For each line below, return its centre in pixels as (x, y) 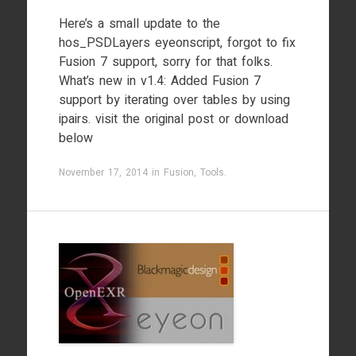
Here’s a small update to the (139, 24)
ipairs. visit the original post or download (173, 119)
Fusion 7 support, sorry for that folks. (165, 62)
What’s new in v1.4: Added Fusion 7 (159, 81)
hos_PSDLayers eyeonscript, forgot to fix (177, 43)
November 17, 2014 (103, 172)
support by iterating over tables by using (174, 100)
